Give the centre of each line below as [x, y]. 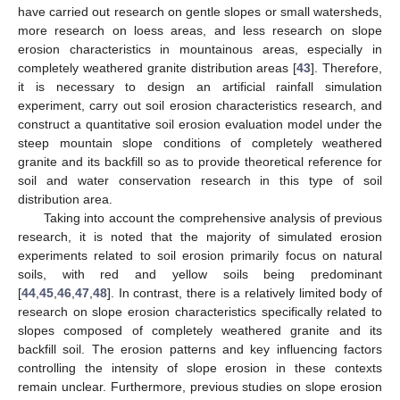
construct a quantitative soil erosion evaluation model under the [200, 124]
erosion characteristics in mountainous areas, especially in [200, 49]
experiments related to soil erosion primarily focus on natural [200, 255]
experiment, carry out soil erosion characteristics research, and [200, 105]
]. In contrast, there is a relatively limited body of [245, 292]
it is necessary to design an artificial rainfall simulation [200, 86]
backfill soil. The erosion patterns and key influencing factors [200, 349]
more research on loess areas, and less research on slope [200, 30]
